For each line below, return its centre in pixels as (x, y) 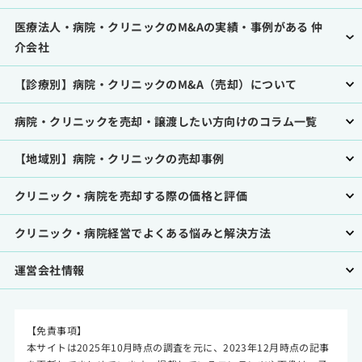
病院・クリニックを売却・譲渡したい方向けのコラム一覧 (166, 121)
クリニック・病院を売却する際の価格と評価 (131, 196)
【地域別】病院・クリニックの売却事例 (119, 158)
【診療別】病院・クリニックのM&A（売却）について (156, 84)
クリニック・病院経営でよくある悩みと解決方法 (143, 233)
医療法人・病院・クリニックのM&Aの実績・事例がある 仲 (168, 27)
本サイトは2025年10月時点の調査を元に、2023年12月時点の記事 (178, 347)
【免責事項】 (57, 330)
